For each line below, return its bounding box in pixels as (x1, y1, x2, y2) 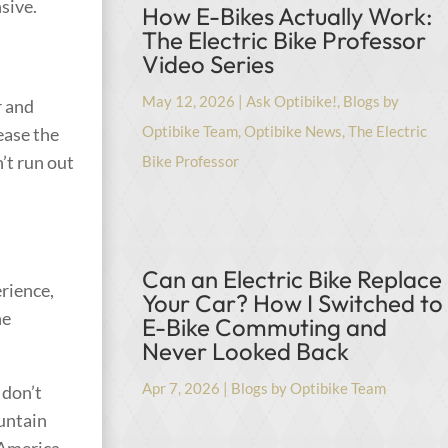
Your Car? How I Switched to (142, 287, 444, 318)
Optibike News (244, 121, 343, 140)
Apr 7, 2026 (142, 378, 221, 397)
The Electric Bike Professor (142, 24, 427, 55)
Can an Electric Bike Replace (142, 263, 443, 294)
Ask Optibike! (246, 91, 338, 110)
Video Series (142, 48, 275, 79)
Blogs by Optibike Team (231, 378, 387, 397)
